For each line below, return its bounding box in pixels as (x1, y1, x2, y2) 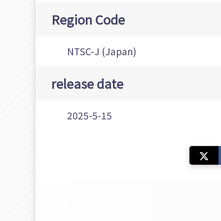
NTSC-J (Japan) (67, 44, 137, 59)
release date (51, 74, 123, 93)
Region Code (51, 10, 125, 29)
